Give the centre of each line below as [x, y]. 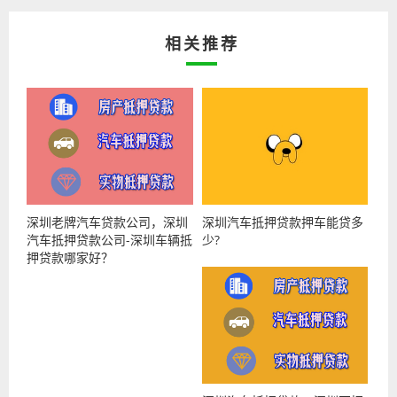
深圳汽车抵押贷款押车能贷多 [282, 222]
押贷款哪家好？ [70, 257]
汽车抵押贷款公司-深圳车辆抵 [109, 240]
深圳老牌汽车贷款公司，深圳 [107, 222]
